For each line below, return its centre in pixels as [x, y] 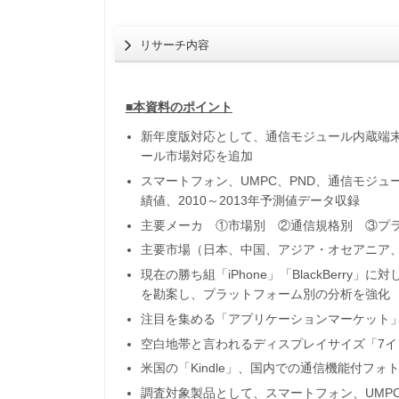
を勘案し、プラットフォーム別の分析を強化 [266, 294]
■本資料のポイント [179, 106]
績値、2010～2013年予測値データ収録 [251, 201]
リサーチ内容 [175, 45]
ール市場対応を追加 [197, 156]
